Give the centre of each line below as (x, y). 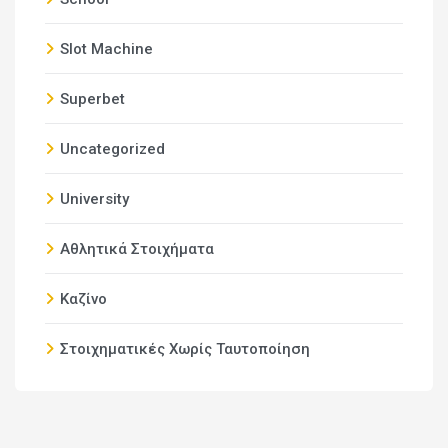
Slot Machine (106, 49)
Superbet (92, 99)
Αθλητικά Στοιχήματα (137, 249)
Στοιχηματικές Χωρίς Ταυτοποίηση (185, 349)
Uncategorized (112, 149)
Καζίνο (83, 299)
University (94, 199)
